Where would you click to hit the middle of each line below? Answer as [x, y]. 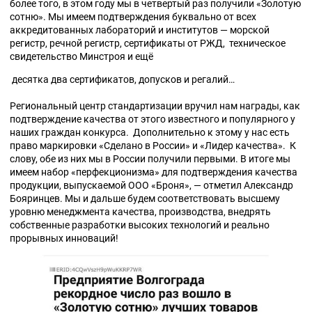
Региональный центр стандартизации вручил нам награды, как [155, 106]
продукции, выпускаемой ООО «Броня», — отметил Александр [151, 186]
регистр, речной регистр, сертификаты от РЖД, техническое [148, 44]
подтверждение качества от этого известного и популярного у [153, 119]
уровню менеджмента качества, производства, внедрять [140, 212]
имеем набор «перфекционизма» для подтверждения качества [154, 172]
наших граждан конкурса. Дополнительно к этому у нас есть [150, 133]
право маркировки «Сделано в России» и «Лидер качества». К [153, 146]
